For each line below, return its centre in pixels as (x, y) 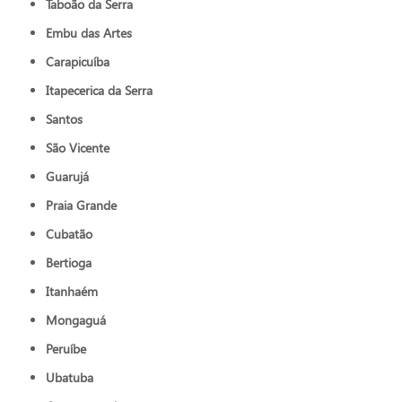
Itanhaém (74, 291)
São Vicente (81, 147)
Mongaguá (82, 319)
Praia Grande (85, 205)
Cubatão (74, 233)
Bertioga (73, 262)
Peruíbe (70, 348)
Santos (68, 118)
